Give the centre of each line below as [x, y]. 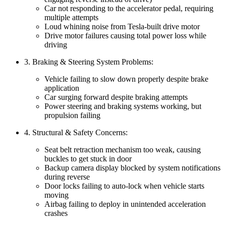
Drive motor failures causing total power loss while [125, 35]
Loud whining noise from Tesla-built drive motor [122, 26]
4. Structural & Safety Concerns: [76, 132]
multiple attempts [71, 17]
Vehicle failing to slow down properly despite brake [126, 79]
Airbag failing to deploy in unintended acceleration [125, 204]
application [62, 88]
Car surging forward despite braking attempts [116, 97]
